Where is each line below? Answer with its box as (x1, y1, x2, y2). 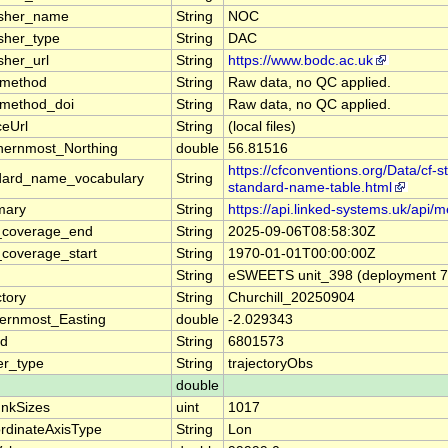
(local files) (228, 119, 296, 135)
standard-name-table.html (228, 180, 392, 196)
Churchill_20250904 (228, 290, 355, 306)
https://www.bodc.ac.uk (228, 53, 373, 69)
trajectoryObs (228, 356, 313, 372)
